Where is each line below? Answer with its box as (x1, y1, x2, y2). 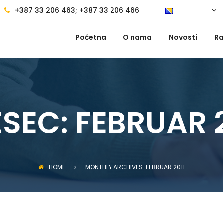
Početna (75, 32, 106, 42)
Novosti (169, 32, 197, 42)
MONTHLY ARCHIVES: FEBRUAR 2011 (85, 163, 185, 171)
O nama (123, 32, 152, 42)
